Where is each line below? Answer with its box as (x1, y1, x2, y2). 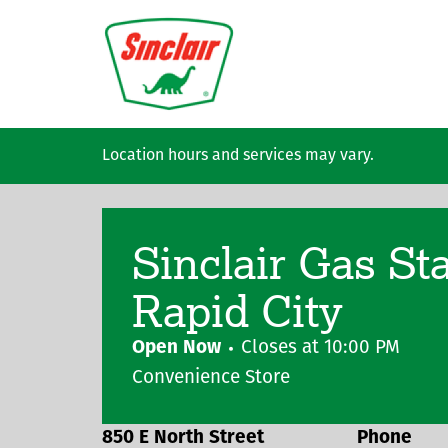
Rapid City (132, 281, 343, 338)
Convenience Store (132, 369, 290, 388)
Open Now (132, 339, 221, 358)
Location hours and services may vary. (102, 148, 374, 164)
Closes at (241, 339, 324, 358)
